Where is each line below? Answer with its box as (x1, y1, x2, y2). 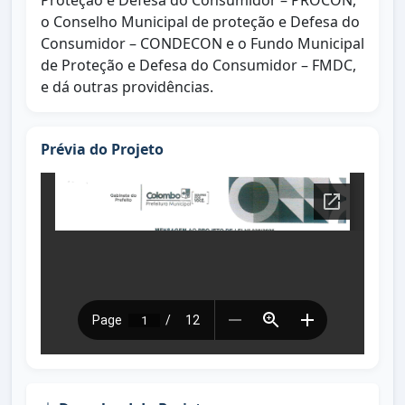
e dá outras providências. (41, 77, 213, 97)
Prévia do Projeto (41, 139, 164, 159)
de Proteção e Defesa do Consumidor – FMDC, (41, 55, 356, 75)
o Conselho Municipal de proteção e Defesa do (41, 12, 360, 32)
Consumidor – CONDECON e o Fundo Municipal (41, 33, 364, 53)
